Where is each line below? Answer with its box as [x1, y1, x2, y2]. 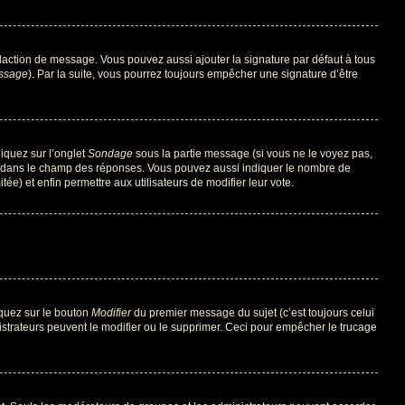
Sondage [88, 146, 133, 160]
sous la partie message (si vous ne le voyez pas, [133, 146, 372, 160]
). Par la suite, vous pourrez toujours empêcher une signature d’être [28, 67, 358, 80]
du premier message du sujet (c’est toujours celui [131, 306, 374, 319]
